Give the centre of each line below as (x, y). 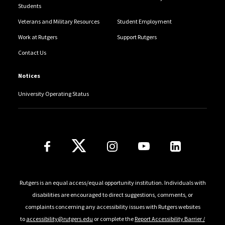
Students (29, 6)
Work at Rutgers (37, 37)
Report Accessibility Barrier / (170, 218)
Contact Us (32, 53)
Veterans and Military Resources (59, 22)
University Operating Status (53, 94)
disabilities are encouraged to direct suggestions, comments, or (113, 194)
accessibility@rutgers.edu (60, 218)
